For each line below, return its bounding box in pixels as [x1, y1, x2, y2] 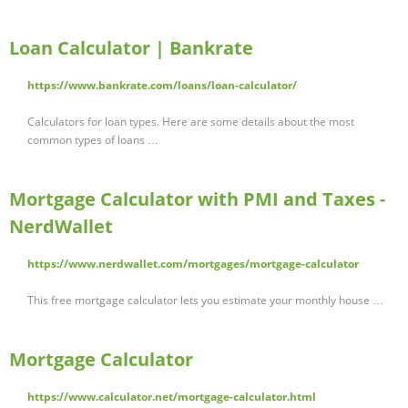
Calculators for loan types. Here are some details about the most [27, 114, 354, 130]
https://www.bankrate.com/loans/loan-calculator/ [27, 77, 297, 94]
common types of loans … [27, 132, 158, 148]
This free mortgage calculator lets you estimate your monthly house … [27, 292, 383, 309]
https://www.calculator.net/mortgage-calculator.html [27, 389, 316, 405]
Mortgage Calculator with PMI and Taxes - [9, 187, 385, 212]
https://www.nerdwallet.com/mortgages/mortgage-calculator [27, 256, 359, 272]
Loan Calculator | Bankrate [9, 36, 253, 61]
